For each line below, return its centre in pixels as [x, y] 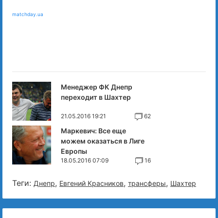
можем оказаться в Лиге [103, 141]
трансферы [147, 183]
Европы [74, 151]
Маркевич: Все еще [93, 131]
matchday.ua [28, 14]
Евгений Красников [91, 183]
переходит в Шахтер [96, 97]
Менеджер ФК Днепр [97, 87]
